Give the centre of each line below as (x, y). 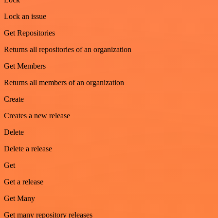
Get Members (25, 66)
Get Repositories (29, 33)
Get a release (24, 182)
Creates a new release (37, 116)
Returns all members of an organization (64, 82)
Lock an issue (25, 16)
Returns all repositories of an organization (68, 49)
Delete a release (28, 149)
